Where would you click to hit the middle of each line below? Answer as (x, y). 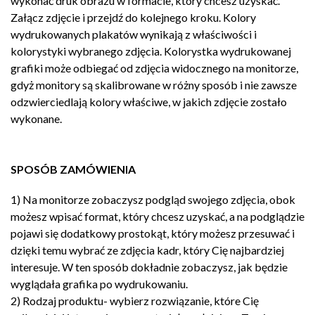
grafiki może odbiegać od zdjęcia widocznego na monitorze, (154, 68)
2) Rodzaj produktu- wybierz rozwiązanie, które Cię (135, 301)
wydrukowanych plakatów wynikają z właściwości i (134, 34)
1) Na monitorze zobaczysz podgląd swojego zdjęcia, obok (153, 200)
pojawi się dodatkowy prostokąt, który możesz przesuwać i (153, 233)
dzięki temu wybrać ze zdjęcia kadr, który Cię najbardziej (147, 250)
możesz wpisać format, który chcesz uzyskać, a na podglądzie (157, 217)
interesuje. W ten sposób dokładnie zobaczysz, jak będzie (149, 267)
